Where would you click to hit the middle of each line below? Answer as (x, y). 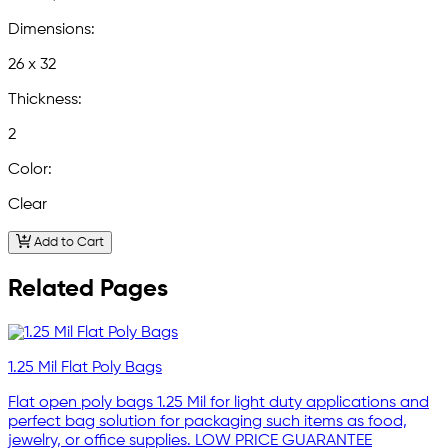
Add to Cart (67, 243)
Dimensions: (51, 30)
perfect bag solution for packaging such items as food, (207, 421)
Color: (30, 170)
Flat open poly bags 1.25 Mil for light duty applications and (218, 402)
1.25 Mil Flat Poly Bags (85, 367)
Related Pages (88, 288)
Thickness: (45, 100)
